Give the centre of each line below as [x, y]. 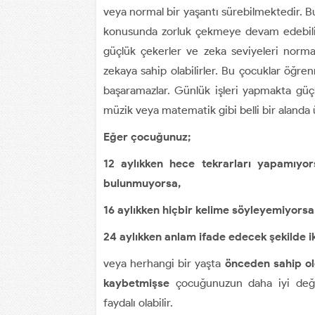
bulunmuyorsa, [142, 183]
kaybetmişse [140, 283]
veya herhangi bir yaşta [164, 263]
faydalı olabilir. [138, 302]
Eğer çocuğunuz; [147, 136]
